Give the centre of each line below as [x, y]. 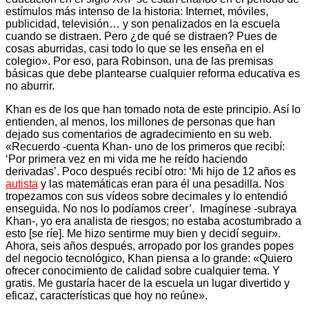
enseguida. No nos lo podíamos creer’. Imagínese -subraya [151, 208]
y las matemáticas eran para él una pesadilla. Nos [161, 183]
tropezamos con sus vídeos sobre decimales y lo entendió [147, 196]
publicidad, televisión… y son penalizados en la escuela [143, 23]
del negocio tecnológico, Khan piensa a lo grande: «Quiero [149, 258]
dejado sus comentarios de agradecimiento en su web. [139, 134]
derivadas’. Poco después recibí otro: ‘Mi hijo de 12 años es [151, 171]
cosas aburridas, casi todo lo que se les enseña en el [135, 48]
